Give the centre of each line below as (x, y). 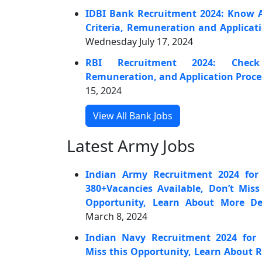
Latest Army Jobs (131, 146)
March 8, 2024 (116, 216)
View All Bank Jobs (133, 116)
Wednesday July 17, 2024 (139, 42)
